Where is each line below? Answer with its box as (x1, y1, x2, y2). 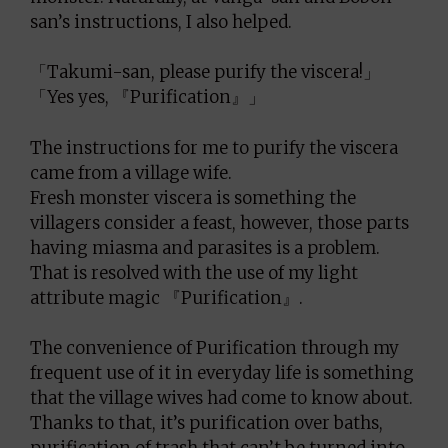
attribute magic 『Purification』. (30, 286, 303, 309)
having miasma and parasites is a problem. (30, 236, 380, 259)
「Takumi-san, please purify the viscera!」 (30, 61, 380, 83)
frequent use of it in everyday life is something (30, 362, 414, 384)
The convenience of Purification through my (30, 337, 399, 359)
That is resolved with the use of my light (30, 261, 358, 284)
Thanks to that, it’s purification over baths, (30, 412, 383, 434)
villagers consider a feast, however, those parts (30, 211, 409, 234)
